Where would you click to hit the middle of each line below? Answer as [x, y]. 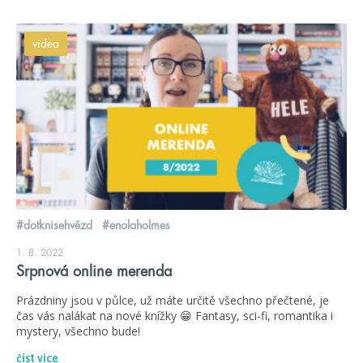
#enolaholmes [136, 225]
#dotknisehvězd [54, 225]
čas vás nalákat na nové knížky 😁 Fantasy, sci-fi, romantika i [175, 315]
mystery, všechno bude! [78, 331]
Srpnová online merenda [94, 271]
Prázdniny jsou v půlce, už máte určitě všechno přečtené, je [173, 300]
